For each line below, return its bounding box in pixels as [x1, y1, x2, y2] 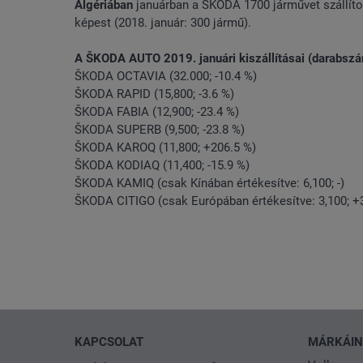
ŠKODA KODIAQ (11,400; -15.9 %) [75, 158, 250, 173]
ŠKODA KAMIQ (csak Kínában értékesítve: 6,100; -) [75, 176, 344, 191]
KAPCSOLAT [75, 334, 143, 349]
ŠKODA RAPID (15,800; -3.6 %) [75, 87, 234, 102]
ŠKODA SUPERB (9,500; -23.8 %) [75, 122, 245, 138]
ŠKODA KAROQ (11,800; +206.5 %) [75, 140, 256, 156]
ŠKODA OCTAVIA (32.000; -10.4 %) [75, 69, 257, 84]
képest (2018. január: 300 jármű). [75, 15, 251, 31]
